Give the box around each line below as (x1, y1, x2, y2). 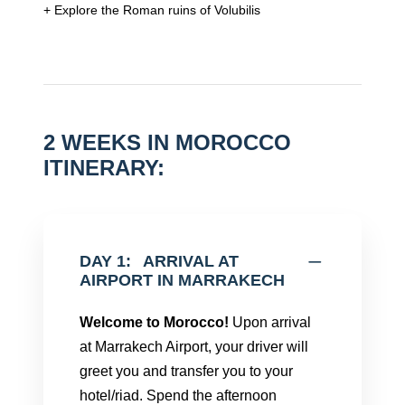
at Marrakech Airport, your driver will (80, 339, 308, 354)
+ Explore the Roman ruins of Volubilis (43, 3, 260, 17)
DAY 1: (80, 252, 131, 270)
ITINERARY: (43, 155, 165, 180)
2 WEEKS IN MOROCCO (43, 130, 291, 155)
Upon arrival (229, 315, 311, 330)
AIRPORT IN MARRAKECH (80, 271, 285, 289)
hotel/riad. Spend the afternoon (80, 388, 277, 403)
